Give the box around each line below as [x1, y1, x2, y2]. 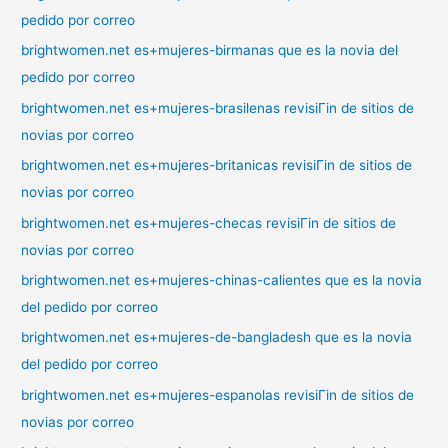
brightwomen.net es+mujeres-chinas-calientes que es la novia [21, 271, 423, 288]
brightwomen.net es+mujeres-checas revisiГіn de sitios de [21, 214, 397, 231]
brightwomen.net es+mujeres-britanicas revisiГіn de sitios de [21, 157, 413, 174]
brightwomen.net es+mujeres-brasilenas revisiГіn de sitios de [21, 99, 415, 116]
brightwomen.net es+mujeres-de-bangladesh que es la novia [21, 329, 413, 346]
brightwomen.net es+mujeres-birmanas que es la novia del [21, 42, 399, 59]
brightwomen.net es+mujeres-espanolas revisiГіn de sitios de [21, 386, 415, 403]
